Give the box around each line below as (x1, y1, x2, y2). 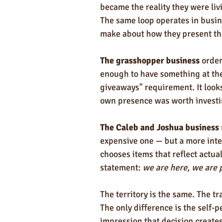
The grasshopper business (100, 55, 200, 66)
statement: (100, 162, 143, 173)
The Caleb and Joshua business (100, 121, 219, 133)
